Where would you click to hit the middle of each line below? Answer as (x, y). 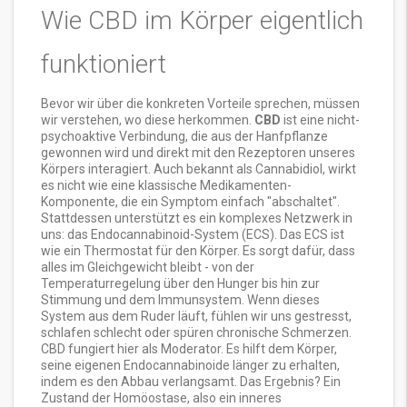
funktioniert (104, 65)
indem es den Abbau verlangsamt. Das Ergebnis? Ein (191, 382)
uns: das (66, 235)
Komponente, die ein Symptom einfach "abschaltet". (190, 202)
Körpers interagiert (94, 169)
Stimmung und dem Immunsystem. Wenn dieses (180, 300)
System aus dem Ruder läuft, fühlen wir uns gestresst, (196, 317)
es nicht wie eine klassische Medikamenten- (166, 186)
